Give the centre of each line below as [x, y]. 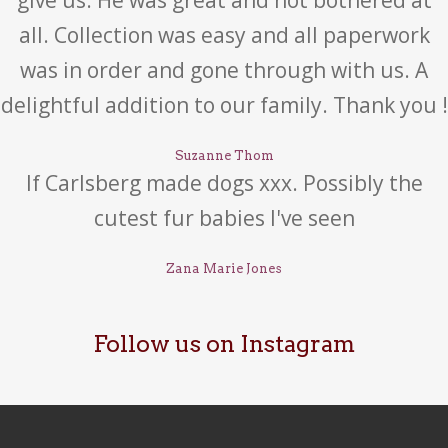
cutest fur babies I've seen [224, 218]
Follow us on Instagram [224, 344]
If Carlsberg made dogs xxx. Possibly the [224, 183]
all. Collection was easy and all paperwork [224, 35]
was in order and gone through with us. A [224, 70]
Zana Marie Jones [224, 268]
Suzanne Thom [224, 155]
